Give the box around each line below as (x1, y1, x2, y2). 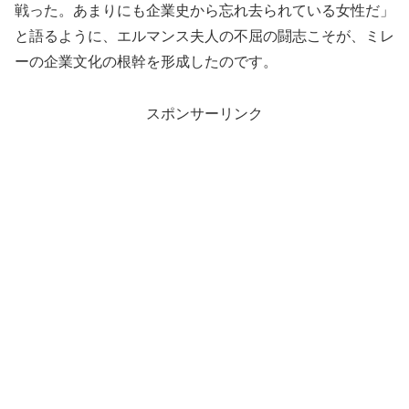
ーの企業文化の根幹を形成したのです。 (15, 53, 278, 69)
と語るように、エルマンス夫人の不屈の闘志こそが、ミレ (15, 27, 394, 44)
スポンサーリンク (146, 105, 263, 121)
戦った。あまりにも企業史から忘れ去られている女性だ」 (15, 2, 394, 18)
